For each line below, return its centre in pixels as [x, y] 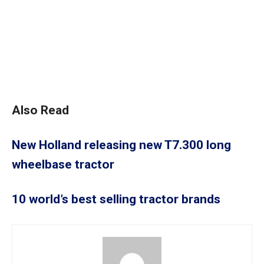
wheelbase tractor [63, 164]
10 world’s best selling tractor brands [116, 199]
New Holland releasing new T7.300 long [121, 145]
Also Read [40, 110]
